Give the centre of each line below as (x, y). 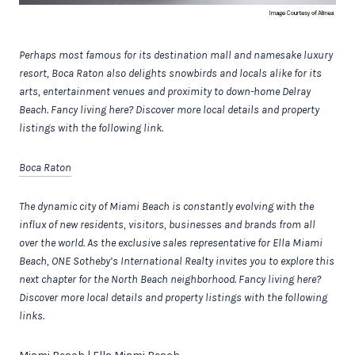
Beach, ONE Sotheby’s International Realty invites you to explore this (177, 261)
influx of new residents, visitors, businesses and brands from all (167, 225)
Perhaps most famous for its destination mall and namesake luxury (176, 55)
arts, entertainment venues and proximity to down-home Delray (165, 92)
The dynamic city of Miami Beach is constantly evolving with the (166, 207)
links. (32, 316)
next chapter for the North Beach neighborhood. (128, 280)
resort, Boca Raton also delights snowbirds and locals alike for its (170, 74)
